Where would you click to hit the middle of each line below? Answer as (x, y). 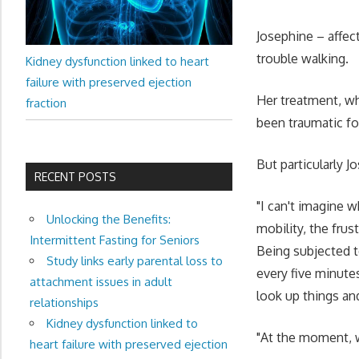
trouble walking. (303, 58)
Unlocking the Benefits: (108, 219)
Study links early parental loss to (134, 260)
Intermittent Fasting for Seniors (114, 240)
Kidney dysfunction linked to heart (117, 61)
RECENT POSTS (76, 176)
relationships (64, 302)
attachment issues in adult (101, 281)
